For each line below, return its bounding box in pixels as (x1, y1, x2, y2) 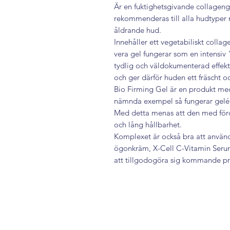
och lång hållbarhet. (114, 120, 182, 129)
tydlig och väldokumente (114, 61, 198, 70)
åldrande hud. (114, 25, 161, 35)
